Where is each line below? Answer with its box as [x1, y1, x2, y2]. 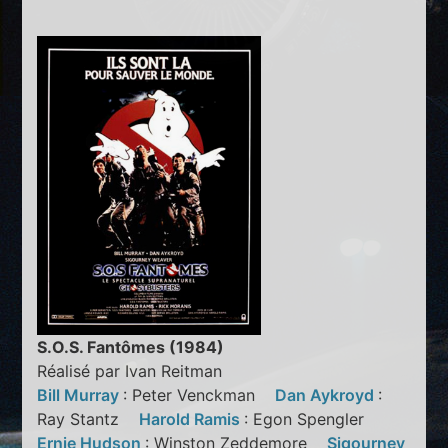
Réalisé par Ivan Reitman [37, 360, 223, 381]
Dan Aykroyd [275, 384, 379, 405]
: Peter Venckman [123, 384, 276, 405]
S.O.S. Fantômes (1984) [37, 336, 225, 357]
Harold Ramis [139, 408, 245, 429]
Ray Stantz [37, 408, 140, 429]
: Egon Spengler [244, 408, 380, 429]
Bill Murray [37, 384, 124, 405]
